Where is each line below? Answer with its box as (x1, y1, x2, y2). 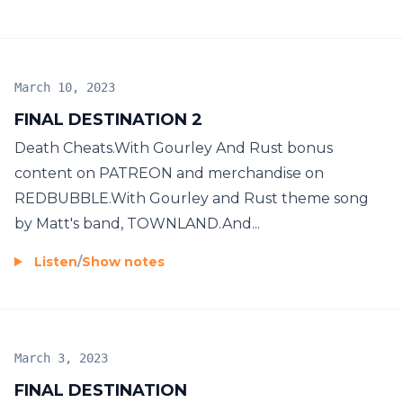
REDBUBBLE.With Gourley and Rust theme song (14, 189, 369, 207)
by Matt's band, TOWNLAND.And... (14, 214, 260, 232)
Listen (34, 253, 77, 270)
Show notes (82, 253, 165, 270)
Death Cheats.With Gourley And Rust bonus (14, 139, 333, 157)
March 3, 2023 (14, 350, 108, 365)
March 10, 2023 (14, 79, 115, 94)
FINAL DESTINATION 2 (14, 109, 202, 130)
